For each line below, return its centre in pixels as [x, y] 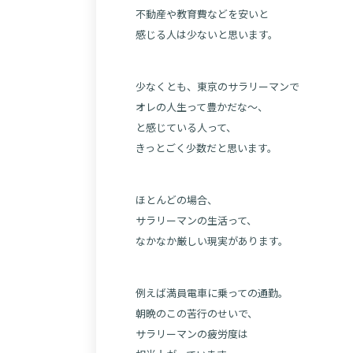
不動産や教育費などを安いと [202, 14]
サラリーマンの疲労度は [192, 334]
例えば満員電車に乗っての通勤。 [212, 293]
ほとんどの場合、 [176, 200]
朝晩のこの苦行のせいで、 [197, 313]
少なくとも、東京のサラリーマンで [217, 86]
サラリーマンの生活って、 [196, 220]
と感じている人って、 [186, 127]
